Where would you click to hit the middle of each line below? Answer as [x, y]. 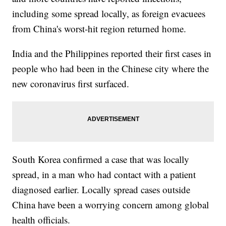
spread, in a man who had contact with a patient [104, 175]
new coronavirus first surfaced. [71, 84]
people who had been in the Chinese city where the [111, 69]
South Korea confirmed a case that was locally [101, 159]
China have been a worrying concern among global [111, 205]
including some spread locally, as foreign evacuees [109, 14]
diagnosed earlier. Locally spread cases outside [101, 190]
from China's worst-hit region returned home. [99, 29]
